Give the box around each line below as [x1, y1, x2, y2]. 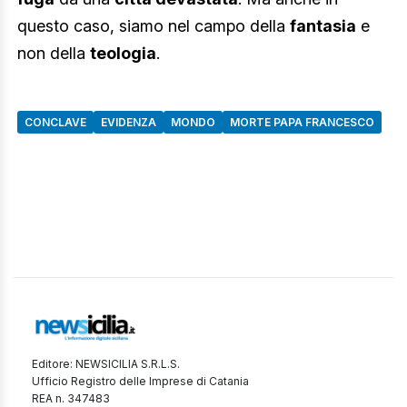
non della [17, 44, 90, 64]
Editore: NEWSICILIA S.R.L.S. [32, 357, 180, 372]
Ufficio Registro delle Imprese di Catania [32, 374, 249, 389]
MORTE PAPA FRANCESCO [230, 115, 374, 130]
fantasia [290, 16, 356, 36]
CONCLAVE [25, 115, 86, 130]
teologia [90, 44, 156, 64]
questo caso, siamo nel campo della [17, 16, 290, 36]
